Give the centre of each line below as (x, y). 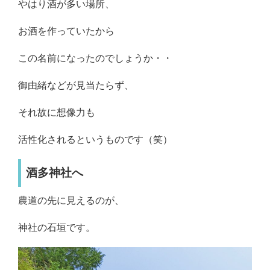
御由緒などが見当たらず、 (76, 86)
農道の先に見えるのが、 (71, 201)
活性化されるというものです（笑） (95, 140)
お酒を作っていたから (66, 31)
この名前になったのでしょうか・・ (95, 58)
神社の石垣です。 (57, 228)
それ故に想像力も (57, 113)
